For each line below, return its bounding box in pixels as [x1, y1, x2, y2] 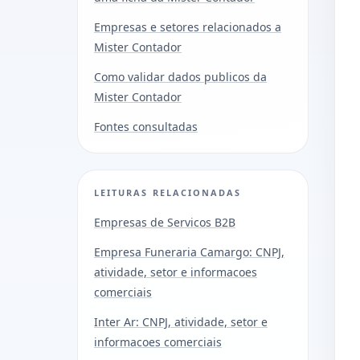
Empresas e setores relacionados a [94, 18, 281, 35]
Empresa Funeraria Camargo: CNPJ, [94, 243, 284, 260]
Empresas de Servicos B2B [94, 214, 235, 230]
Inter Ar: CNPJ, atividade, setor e [94, 313, 268, 329]
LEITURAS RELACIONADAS [94, 186, 242, 198]
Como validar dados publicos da [94, 68, 267, 84]
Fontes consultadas [94, 118, 198, 134]
